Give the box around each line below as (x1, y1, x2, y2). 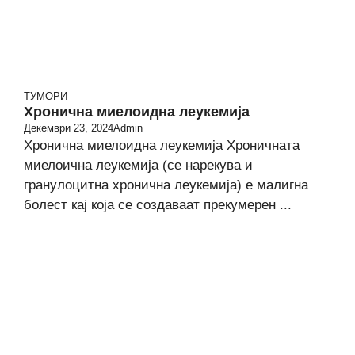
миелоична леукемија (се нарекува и (24, 158, 253, 173)
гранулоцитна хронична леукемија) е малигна (24, 177, 308, 193)
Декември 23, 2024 (24, 122, 113, 134)
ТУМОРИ (24, 90, 67, 102)
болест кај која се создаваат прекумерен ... (24, 197, 292, 212)
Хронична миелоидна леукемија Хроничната (24, 138, 300, 153)
